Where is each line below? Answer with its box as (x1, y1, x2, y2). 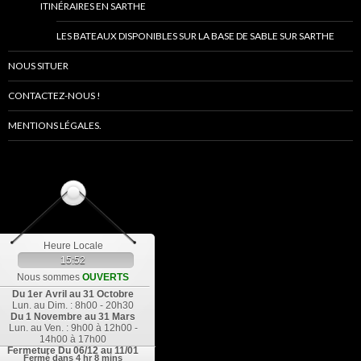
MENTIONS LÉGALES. (8, 119, 102, 132)
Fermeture (7, 345, 56, 357)
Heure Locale (43, 240, 103, 252)
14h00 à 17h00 (39, 334, 106, 346)
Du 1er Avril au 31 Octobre (12, 288, 134, 301)
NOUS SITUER (8, 60, 68, 73)
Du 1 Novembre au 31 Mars (10, 311, 135, 323)
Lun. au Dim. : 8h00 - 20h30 (12, 300, 134, 312)
